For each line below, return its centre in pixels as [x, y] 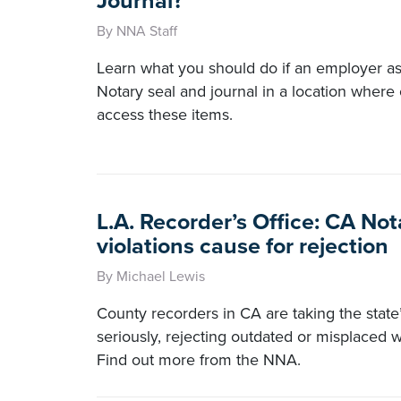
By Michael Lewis [151, 277]
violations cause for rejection [243, 246]
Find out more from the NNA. [199, 360]
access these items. [165, 115]
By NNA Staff [137, 31]
